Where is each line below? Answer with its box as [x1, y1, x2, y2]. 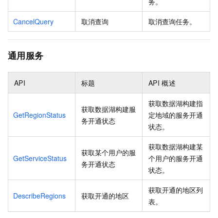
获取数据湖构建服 [81, 104, 136, 114]
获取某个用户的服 [81, 147, 136, 157]
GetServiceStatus [13, 153, 67, 163]
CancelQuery [13, 16, 54, 26]
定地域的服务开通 [148, 109, 203, 120]
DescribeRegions [13, 190, 66, 200]
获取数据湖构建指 [148, 98, 203, 108]
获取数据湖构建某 [148, 141, 203, 151]
